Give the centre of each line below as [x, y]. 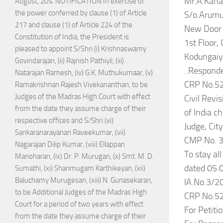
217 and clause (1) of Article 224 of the [74, 25]
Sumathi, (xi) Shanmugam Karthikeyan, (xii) [80, 168]
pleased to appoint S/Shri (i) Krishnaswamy [81, 49]
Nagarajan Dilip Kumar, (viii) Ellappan [70, 145]
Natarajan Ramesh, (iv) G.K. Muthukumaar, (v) [84, 73]
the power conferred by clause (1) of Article [81, 13]
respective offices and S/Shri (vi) [64, 121]
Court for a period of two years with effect [79, 204]
